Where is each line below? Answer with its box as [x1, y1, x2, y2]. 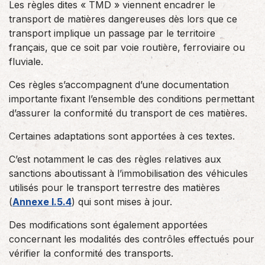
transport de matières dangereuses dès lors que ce [9, 13, 237, 25]
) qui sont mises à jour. [72, 196, 172, 208]
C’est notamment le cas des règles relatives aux [9, 153, 221, 165]
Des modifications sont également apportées [9, 219, 208, 231]
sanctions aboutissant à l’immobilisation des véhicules [9, 167, 248, 179]
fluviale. [9, 56, 43, 67]
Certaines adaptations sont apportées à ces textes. [9, 130, 235, 142]
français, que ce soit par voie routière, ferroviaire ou [9, 41, 245, 53]
